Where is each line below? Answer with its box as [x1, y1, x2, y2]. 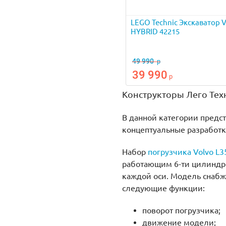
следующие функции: [122, 183, 205, 193]
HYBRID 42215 [130, 27, 180, 36]
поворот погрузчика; [142, 205, 220, 215]
